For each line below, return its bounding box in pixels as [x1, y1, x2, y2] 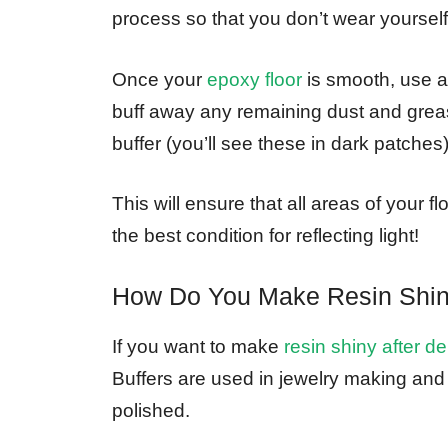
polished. [112, 399, 190, 421]
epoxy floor [207, 68, 302, 90]
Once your [112, 68, 207, 90]
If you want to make [112, 335, 284, 357]
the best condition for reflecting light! [112, 225, 419, 247]
